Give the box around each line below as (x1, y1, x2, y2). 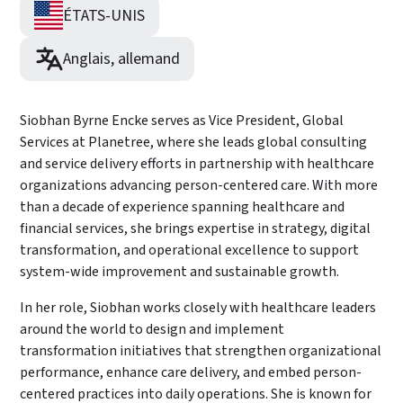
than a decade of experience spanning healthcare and (20, 197, 345, 217)
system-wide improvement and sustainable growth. (20, 262, 340, 282)
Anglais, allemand (63, 48, 181, 70)
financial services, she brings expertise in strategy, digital (20, 219, 372, 238)
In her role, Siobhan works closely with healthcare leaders (20, 298, 377, 318)
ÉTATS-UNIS (63, 4, 146, 27)
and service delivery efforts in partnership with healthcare (20, 154, 375, 174)
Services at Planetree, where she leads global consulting (20, 132, 368, 152)
